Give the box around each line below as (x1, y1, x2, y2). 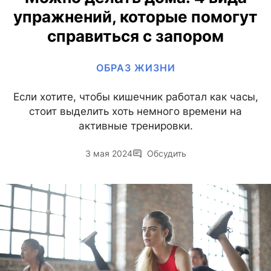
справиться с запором (47, 27, 224, 46)
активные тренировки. (78, 120, 193, 132)
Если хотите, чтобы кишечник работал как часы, (13, 91, 258, 103)
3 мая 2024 (85, 148, 132, 159)
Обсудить (146, 148, 186, 159)
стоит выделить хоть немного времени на (29, 105, 242, 118)
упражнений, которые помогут (13, 7, 258, 27)
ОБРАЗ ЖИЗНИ (96, 62, 175, 74)
